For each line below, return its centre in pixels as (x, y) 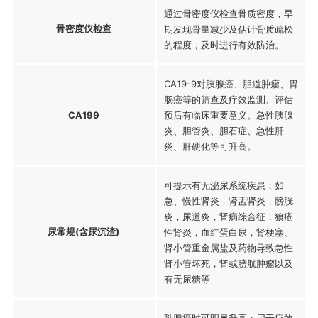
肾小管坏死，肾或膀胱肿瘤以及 (228, 263)
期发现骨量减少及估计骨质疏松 (228, 29)
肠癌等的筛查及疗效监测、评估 (228, 99)
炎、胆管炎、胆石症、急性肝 (224, 130)
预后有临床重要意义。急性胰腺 (228, 115)
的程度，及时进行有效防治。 (224, 44)
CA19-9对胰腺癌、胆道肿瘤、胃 (231, 83)
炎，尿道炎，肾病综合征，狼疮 (228, 216)
